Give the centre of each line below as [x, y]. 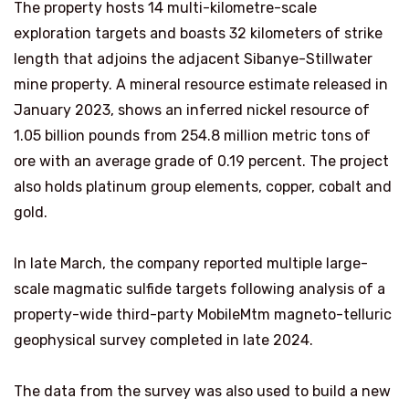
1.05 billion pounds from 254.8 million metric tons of [192, 136]
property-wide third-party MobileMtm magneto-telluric [203, 315]
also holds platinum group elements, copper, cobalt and [203, 187]
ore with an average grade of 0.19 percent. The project [201, 161]
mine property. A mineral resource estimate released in [201, 84]
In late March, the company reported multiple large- [191, 263]
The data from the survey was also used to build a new [202, 391]
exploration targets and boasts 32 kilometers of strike [198, 33]
